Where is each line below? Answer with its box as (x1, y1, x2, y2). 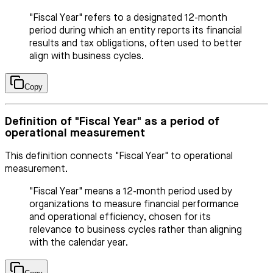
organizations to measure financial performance (29, 200, 239, 210)
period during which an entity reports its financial (29, 26, 242, 36)
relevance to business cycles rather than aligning (29, 225, 242, 236)
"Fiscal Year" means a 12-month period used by (29, 187, 232, 197)
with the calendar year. (29, 238, 128, 249)
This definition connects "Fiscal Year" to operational (5, 152, 233, 162)
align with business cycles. (29, 51, 144, 62)
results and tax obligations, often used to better (29, 38, 242, 49)
